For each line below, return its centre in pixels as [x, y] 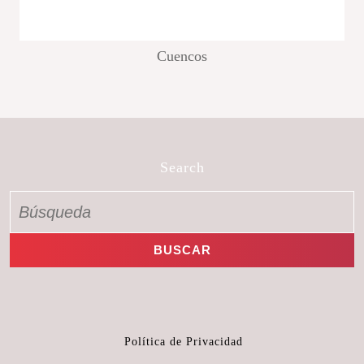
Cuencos [182, 56]
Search [182, 167]
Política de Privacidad [184, 341]
